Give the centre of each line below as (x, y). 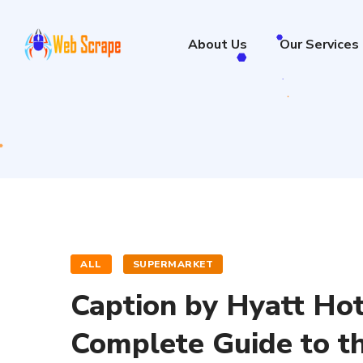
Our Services (319, 45)
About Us (217, 45)
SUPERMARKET (173, 264)
